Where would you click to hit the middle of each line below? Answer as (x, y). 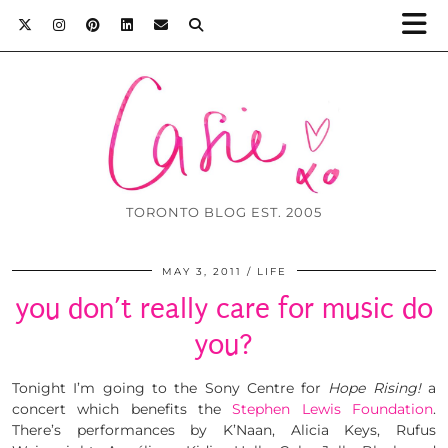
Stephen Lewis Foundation (333, 409)
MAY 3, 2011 (201, 272)
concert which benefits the (122, 409)
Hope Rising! (374, 388)
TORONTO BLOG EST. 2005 (224, 212)
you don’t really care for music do (224, 309)
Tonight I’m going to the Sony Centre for (170, 388)
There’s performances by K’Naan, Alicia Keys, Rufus (224, 430)
